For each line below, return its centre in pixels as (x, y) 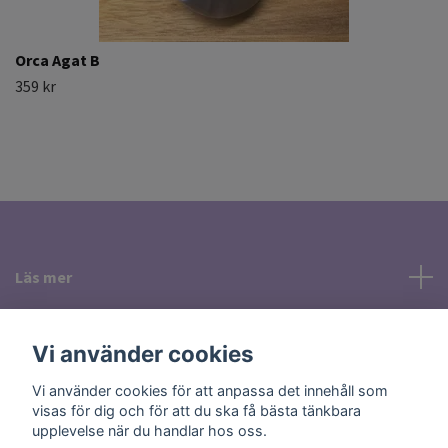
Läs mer (43, 276)
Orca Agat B (57, 59)
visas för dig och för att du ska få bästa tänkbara (196, 410)
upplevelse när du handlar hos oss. (149, 430)
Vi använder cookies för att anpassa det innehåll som (210, 390)
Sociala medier (69, 333)
